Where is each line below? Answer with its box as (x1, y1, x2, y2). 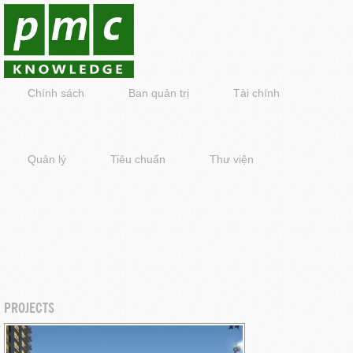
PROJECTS (4, 296, 54, 316)
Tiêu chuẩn (110, 153, 165, 165)
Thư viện (210, 153, 254, 165)
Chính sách (28, 87, 84, 99)
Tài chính (233, 87, 280, 99)
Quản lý (28, 153, 66, 165)
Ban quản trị (128, 87, 189, 99)
